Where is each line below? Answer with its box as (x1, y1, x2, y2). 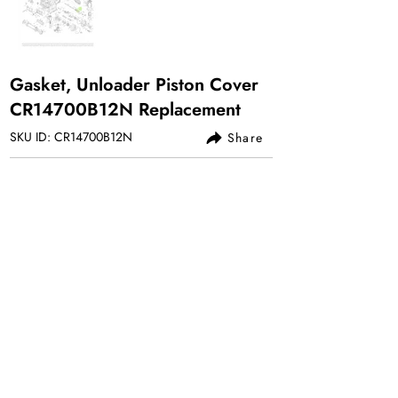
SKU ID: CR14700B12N (10, 128, 132, 146)
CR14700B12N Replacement (10, 97, 241, 123)
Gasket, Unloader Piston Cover (10, 72, 259, 98)
